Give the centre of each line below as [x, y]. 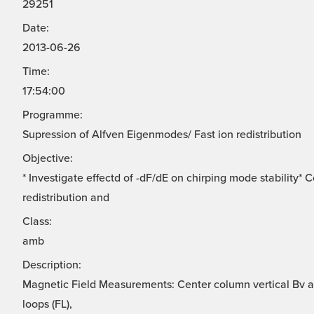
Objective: [48, 159]
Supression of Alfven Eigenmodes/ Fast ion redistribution [162, 135]
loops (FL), [47, 305]
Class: [37, 222]
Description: [52, 265]
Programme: [53, 115]
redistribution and [66, 198]
